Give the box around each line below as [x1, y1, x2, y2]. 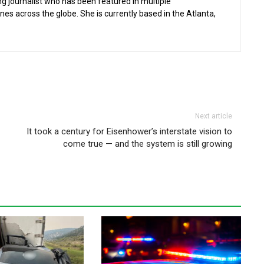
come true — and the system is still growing [63, 138, 233, 150]
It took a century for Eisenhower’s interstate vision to [27, 126, 233, 137]
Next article [195, 112, 233, 121]
